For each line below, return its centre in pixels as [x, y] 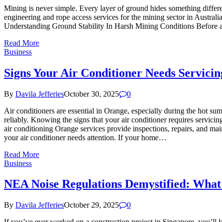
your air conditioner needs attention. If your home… [85, 137]
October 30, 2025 [91, 94]
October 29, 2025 [91, 205]
